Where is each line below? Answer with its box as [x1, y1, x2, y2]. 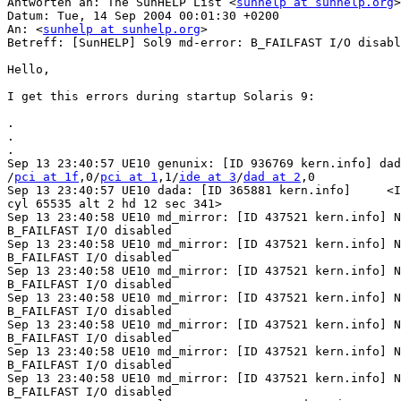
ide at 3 [179, 170, 236, 184]
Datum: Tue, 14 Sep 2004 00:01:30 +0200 [7, 9, 279, 23]
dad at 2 [243, 170, 301, 184]
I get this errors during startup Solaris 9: [7, 90, 315, 104]
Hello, [7, 63, 50, 77]
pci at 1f [14, 170, 79, 184]
